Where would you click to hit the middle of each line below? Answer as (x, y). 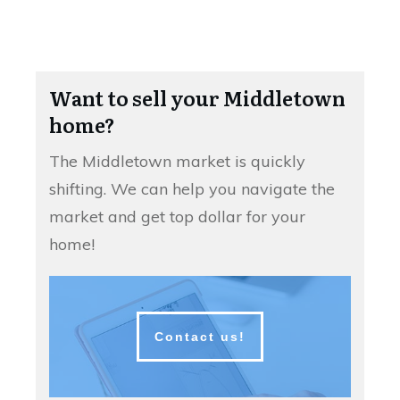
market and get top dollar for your (177, 217)
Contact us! (200, 337)
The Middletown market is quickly (177, 162)
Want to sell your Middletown (197, 98)
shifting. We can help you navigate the (192, 189)
